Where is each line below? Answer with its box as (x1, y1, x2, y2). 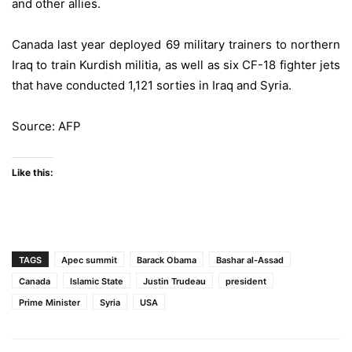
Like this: (12, 167, 53, 178)
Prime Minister (19, 297, 80, 308)
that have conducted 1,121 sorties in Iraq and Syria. (12, 78, 291, 93)
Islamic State (70, 276, 123, 287)
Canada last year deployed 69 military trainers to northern (12, 37, 340, 52)
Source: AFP (12, 119, 81, 134)
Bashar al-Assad (216, 255, 284, 266)
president (225, 276, 266, 287)
